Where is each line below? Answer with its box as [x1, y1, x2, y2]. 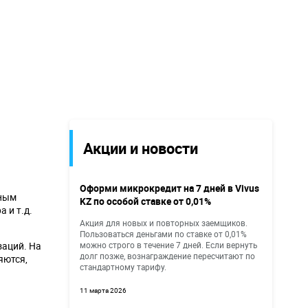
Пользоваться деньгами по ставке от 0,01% [80, 228, 247, 239]
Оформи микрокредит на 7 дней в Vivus [80, 181, 259, 195]
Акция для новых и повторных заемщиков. [80, 217, 247, 228]
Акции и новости [83, 138, 198, 158]
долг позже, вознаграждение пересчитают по [80, 250, 255, 261]
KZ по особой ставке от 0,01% [80, 195, 211, 208]
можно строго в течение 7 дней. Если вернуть [80, 239, 257, 250]
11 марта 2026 [80, 286, 126, 295]
